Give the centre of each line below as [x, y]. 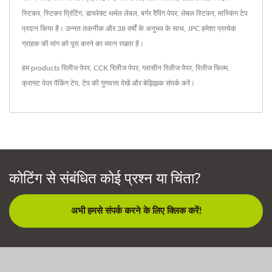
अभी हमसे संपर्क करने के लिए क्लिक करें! [136, 211]
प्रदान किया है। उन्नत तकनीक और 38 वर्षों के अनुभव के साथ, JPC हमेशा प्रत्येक [129, 29]
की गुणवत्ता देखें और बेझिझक [128, 83]
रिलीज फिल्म [212, 68]
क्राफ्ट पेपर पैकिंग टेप [50, 83]
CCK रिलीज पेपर [116, 68]
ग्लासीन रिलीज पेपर [167, 68]
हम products [42, 68]
